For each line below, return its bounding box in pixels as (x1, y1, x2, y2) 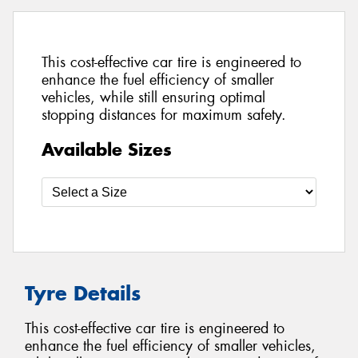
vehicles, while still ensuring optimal (42, 88, 265, 108)
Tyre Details (25, 280, 141, 306)
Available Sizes (42, 137, 172, 161)
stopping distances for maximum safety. (42, 105, 286, 125)
